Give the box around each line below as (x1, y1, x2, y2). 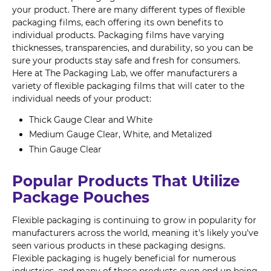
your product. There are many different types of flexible (12, 4, 245, 15)
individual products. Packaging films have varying (12, 29, 224, 41)
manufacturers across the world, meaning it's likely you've (12, 227, 258, 238)
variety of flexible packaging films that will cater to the (12, 80, 244, 91)
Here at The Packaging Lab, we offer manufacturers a (12, 67, 237, 79)
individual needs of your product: (12, 93, 151, 104)
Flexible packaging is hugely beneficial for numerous (12, 252, 236, 264)
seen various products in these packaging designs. (12, 240, 225, 251)
